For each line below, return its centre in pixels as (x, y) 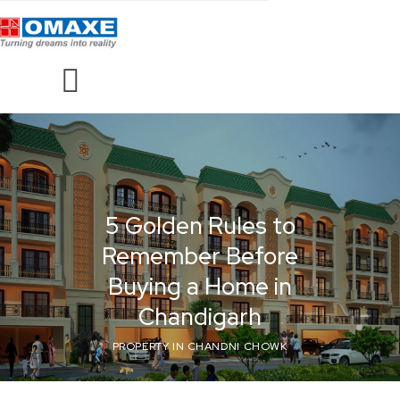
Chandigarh (200, 317)
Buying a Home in (200, 286)
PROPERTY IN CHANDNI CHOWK (200, 347)
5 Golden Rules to (200, 225)
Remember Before (200, 256)
